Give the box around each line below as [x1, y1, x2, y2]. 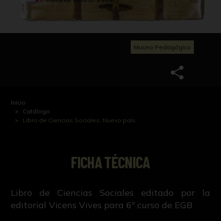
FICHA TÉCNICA [71, 152, 150, 171]
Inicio [11, 98, 26, 106]
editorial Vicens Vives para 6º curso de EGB [11, 199, 193, 211]
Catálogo [23, 107, 50, 115]
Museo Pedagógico [134, 43, 191, 51]
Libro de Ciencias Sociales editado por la [11, 186, 210, 198]
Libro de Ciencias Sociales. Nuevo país [23, 116, 136, 124]
